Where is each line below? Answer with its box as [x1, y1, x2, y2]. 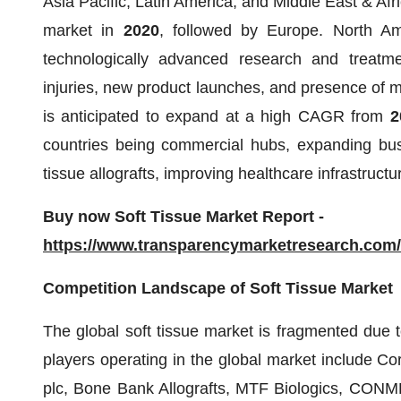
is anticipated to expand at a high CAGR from [43, 107, 390, 125]
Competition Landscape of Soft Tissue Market [43, 279, 393, 297]
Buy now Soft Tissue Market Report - [43, 208, 324, 226]
